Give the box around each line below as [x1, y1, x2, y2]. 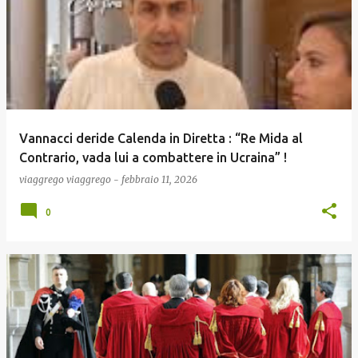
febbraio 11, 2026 [121, 173, 197, 185]
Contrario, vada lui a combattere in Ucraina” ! [19, 150, 287, 165]
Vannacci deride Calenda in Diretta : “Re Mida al [19, 131, 303, 145]
